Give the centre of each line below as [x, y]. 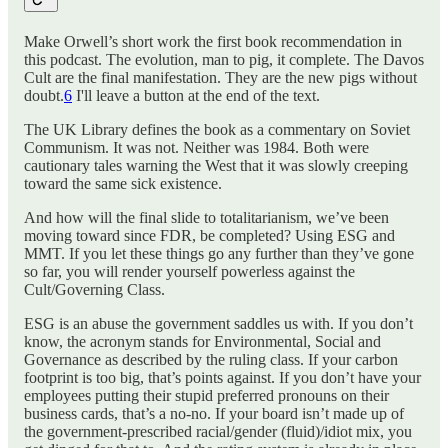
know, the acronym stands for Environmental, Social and [202, 342]
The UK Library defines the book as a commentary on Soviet [217, 130]
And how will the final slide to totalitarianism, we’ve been [206, 218]
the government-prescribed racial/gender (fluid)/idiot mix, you [218, 432]
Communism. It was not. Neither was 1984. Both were [196, 148]
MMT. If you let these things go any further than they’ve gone [219, 254]
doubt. [44, 96]
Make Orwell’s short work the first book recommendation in [213, 42]
